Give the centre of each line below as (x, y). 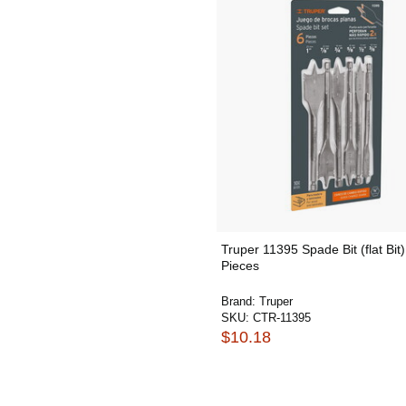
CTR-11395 (282, 318)
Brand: (240, 301)
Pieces (240, 266)
